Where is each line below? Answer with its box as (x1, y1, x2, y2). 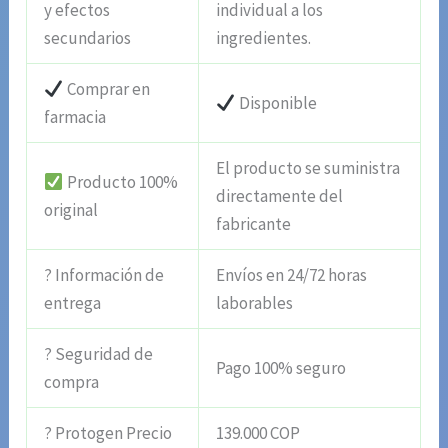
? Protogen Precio (44, 421, 173, 444)
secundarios (44, 26, 132, 49)
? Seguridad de (44, 342, 154, 365)
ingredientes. (216, 26, 312, 49)
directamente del (216, 184, 344, 207)
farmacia (44, 105, 107, 128)
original (44, 198, 99, 221)
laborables (216, 291, 294, 314)
